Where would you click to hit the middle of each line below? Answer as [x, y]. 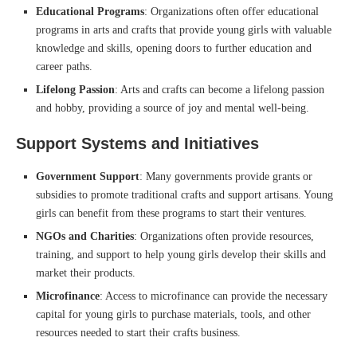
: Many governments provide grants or [226, 176]
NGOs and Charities [85, 236]
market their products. [86, 273]
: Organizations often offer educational [231, 11]
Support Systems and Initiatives [137, 143]
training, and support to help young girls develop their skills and [181, 254]
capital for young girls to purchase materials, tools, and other [173, 314]
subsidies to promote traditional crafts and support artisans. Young [184, 194]
